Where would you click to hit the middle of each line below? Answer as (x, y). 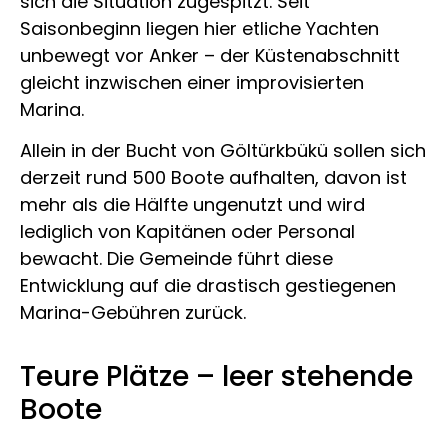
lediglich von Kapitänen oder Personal (187, 231)
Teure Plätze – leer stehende (216, 377)
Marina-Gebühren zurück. (133, 312)
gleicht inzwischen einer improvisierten (192, 82)
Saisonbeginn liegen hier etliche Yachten (199, 28)
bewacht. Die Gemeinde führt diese (176, 258)
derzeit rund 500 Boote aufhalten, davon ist (213, 177)
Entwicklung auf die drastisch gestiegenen (208, 285)
